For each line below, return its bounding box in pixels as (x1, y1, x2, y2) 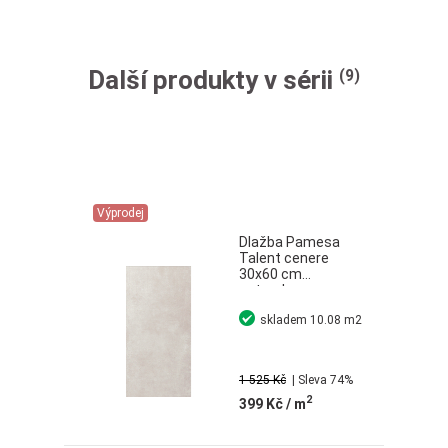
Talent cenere (239, 249, 329, 266)
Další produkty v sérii (88, 64, 333, 95)
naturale (239, 281, 293, 298)
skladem (260, 312, 307, 327)
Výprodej (97, 205, 144, 220)
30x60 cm (239, 265, 302, 282)
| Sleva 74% (292, 372, 354, 387)
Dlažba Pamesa (239, 233, 340, 250)
